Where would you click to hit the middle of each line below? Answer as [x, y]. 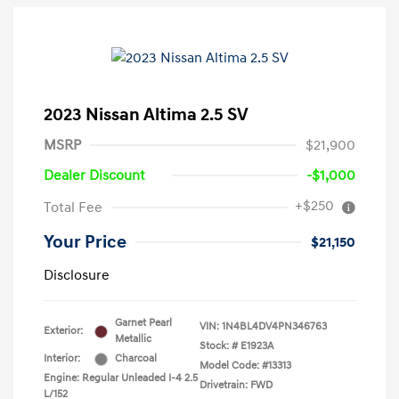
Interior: [62, 358]
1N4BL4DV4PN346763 [274, 326]
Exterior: [63, 331]
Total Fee [73, 208]
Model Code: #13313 [245, 366]
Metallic [133, 339]
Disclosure [77, 275]
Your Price [85, 242]
